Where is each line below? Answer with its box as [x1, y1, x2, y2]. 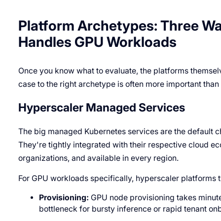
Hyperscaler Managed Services [18, 101, 185, 115]
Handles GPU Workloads [18, 34, 177, 51]
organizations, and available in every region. [18, 153, 179, 163]
